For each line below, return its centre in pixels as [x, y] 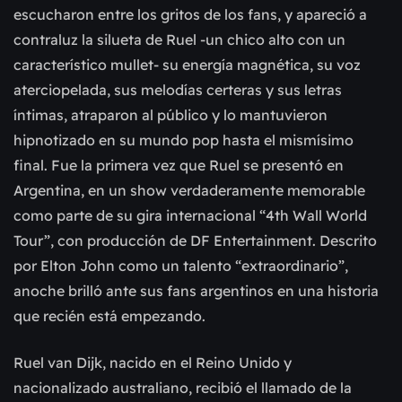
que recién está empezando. [109, 316]
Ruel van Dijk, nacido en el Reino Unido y [153, 363]
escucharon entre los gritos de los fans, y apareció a [190, 15]
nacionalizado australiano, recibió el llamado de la [183, 388]
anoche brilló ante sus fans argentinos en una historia [196, 291]
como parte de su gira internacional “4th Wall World [190, 216]
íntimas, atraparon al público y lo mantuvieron [170, 115]
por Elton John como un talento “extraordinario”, [181, 266]
